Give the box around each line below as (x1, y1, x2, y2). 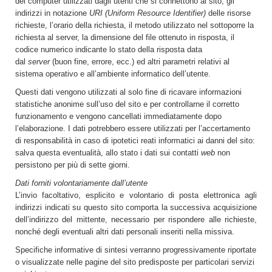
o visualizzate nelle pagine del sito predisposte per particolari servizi (15, 257, 254, 267)
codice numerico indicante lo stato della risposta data (15, 45, 202, 54)
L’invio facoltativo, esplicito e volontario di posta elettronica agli (15, 191, 257, 200)
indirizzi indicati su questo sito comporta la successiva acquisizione (15, 203, 257, 212)
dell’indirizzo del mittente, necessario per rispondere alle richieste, (15, 215, 257, 224)
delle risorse (206, 8, 251, 18)
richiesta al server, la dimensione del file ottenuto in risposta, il (15, 33, 234, 42)
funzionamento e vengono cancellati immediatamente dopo (15, 112, 222, 121)
